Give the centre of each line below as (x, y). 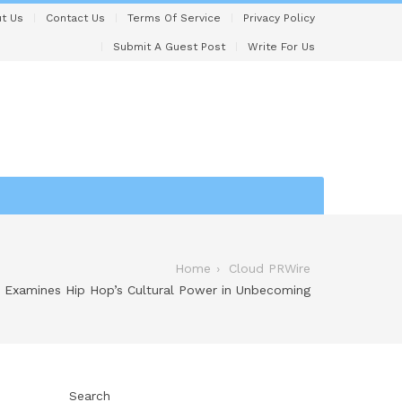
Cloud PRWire (270, 268)
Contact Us (75, 18)
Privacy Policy (279, 18)
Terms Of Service (174, 18)
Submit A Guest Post (169, 47)
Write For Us (281, 47)
